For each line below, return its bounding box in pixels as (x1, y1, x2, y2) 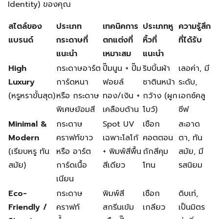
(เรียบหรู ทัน (8, 146, 49, 157)
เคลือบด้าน (103, 104, 139, 115)
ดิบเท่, (178, 188, 198, 199)
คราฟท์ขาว (56, 132, 93, 144)
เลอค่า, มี (178, 63, 209, 74)
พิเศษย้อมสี (56, 104, 95, 115)
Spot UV (103, 118, 134, 130)
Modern (8, 132, 39, 144)
